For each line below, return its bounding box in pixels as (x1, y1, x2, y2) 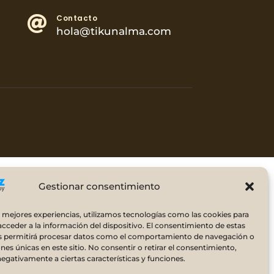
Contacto (56, 13, 98, 24)
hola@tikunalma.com (56, 25, 172, 38)
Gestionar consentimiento (39, 180, 161, 192)
